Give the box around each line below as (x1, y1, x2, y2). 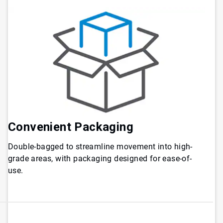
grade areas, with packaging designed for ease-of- (8, 153, 192, 163)
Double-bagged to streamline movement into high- (8, 141, 193, 151)
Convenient (8, 119, 72, 134)
